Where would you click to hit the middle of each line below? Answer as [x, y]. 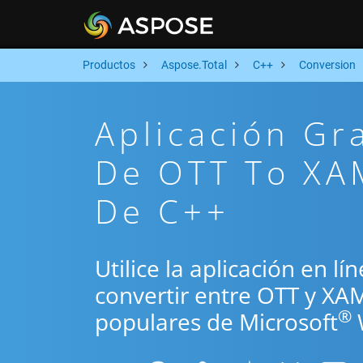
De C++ [162, 211]
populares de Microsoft [216, 322]
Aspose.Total [194, 65]
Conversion [327, 65]
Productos [109, 65]
